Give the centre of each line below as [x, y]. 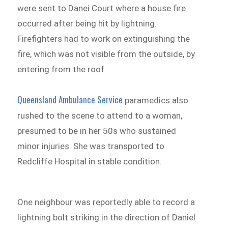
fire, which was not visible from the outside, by [106, 54]
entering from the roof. [62, 69]
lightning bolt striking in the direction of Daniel [107, 217]
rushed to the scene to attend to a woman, [100, 116]
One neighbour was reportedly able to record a [106, 202]
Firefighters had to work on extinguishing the [104, 39]
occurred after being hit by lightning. [87, 24]
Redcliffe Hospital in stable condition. [90, 162]
